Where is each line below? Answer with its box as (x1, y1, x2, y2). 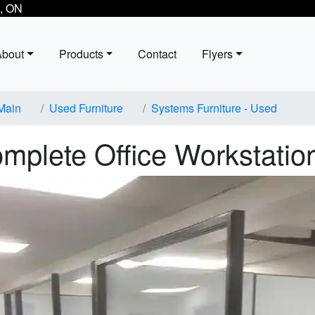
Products (58, 46, 103, 62)
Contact (138, 46, 177, 62)
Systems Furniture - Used (151, 100, 277, 116)
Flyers (202, 46, 233, 62)
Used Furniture (49, 100, 123, 116)
